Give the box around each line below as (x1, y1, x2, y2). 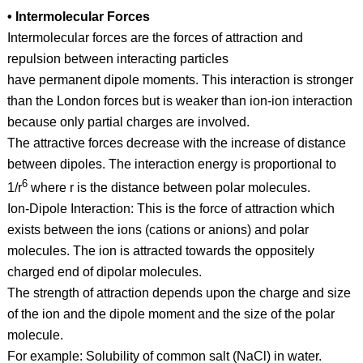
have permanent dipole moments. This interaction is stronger (6, 73, 353, 87)
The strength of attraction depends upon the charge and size (6, 286, 351, 301)
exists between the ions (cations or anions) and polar (6, 223, 309, 237)
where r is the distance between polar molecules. (27, 181, 310, 195)
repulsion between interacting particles (6, 52, 228, 66)
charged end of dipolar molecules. (6, 265, 202, 280)
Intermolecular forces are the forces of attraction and (6, 31, 303, 45)
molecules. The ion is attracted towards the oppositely (6, 244, 314, 258)
